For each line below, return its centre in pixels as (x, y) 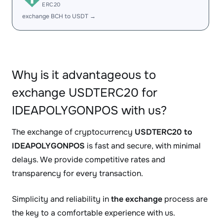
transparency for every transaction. (77, 173)
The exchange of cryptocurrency (73, 132)
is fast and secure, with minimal (143, 146)
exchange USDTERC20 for (85, 93)
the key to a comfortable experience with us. (93, 213)
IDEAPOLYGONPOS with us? (89, 110)
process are (185, 199)
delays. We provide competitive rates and (89, 160)
